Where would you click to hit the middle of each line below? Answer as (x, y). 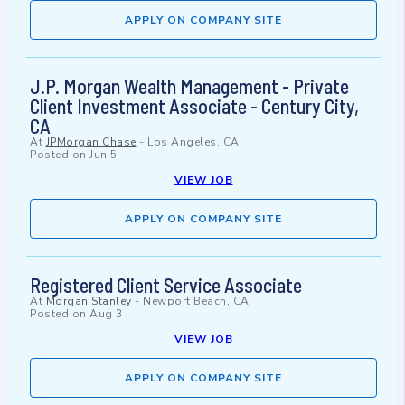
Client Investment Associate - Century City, (194, 106)
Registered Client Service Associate (166, 285)
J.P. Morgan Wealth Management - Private (189, 86)
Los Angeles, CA (193, 142)
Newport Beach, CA (196, 301)
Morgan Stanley (89, 301)
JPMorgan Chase (91, 142)
